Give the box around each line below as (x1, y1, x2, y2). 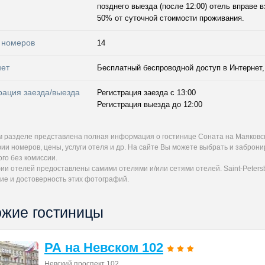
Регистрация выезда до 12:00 (97, 100, 202, 109)
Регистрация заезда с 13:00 (97, 88, 196, 97)
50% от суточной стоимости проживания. (97, 14, 244, 22)
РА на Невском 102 (44, 240, 163, 255)
